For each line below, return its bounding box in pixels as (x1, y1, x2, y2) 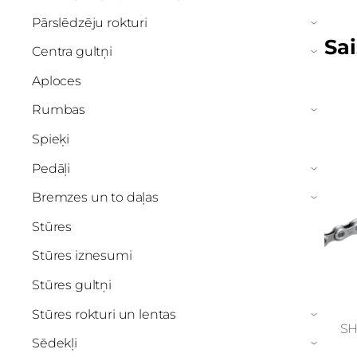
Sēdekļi (32, 335, 77, 351)
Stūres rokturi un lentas (32, 306, 177, 322)
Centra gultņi (32, 44, 112, 60)
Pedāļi (32, 160, 71, 176)
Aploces (32, 73, 81, 88)
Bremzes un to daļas (32, 190, 159, 206)
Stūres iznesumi (32, 248, 132, 264)
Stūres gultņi (32, 277, 112, 292)
